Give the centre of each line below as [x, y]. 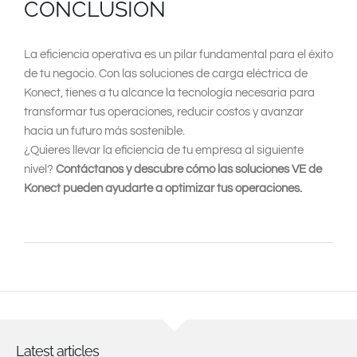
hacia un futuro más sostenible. [104, 131]
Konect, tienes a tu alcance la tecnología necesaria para [169, 92]
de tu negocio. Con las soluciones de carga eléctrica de [166, 73]
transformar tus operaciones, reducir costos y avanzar [164, 112]
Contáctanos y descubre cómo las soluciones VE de [189, 169]
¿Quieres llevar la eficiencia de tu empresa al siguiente [164, 150]
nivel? [40, 169]
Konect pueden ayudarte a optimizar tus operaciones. [163, 188]
